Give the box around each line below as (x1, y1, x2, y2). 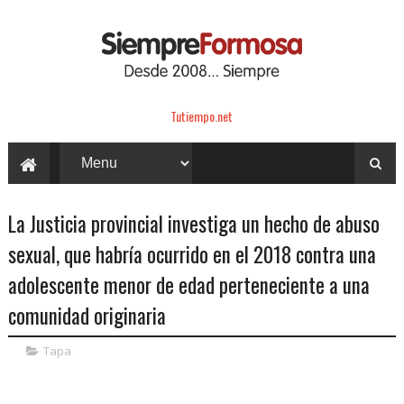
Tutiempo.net (170, 106, 234, 125)
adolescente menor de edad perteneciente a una (7, 269, 370, 300)
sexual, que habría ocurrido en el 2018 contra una (7, 238, 376, 270)
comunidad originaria (7, 299, 166, 331)
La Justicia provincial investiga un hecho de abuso (7, 207, 380, 239)
